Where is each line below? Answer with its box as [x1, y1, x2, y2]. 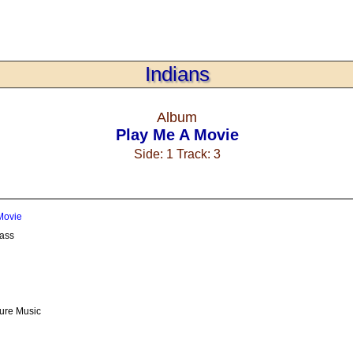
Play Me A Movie [115, 125, 239, 143]
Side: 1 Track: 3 [133, 147, 221, 161]
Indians [144, 61, 210, 86]
